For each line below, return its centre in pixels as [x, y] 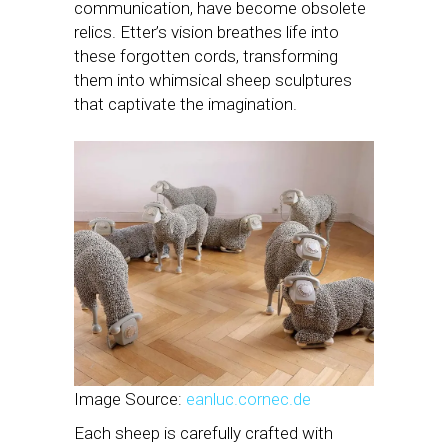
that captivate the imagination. [185, 103]
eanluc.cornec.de [248, 398]
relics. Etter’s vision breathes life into [206, 31]
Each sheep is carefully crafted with [203, 432]
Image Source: [130, 398]
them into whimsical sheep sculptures [213, 79]
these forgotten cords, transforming [206, 55]
